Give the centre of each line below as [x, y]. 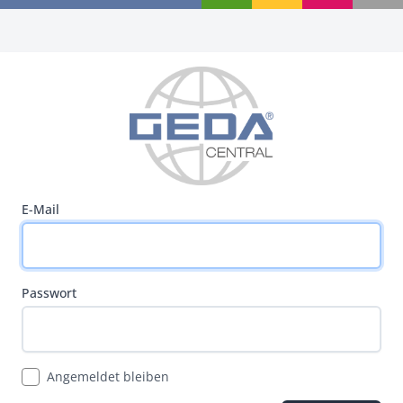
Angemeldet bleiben [108, 377]
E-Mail [40, 210]
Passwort [49, 293]
